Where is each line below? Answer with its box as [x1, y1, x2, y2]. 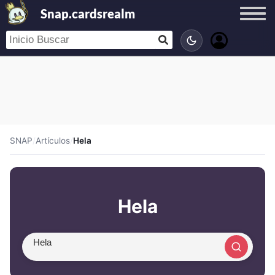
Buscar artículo [33, 247, 103, 260]
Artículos [36, 136, 70, 145]
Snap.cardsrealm [40, 6, 135, 21]
